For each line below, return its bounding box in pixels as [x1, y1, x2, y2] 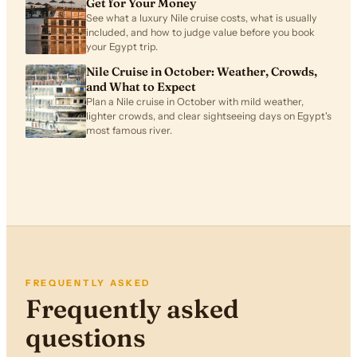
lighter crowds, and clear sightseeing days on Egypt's [86, 109, 331, 122]
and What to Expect [86, 79, 196, 94]
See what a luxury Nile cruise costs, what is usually [86, 12, 317, 25]
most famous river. [86, 124, 172, 136]
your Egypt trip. [86, 41, 158, 53]
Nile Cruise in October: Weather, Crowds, [86, 64, 317, 79]
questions [25, 322, 146, 354]
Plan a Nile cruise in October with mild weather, [86, 95, 304, 108]
